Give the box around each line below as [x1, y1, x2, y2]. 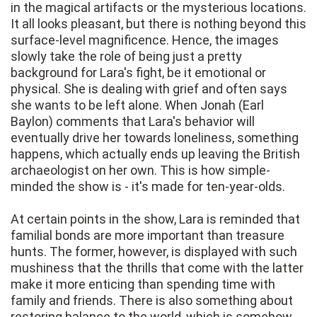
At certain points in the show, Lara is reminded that [11, 212, 300, 227]
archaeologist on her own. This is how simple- [11, 163, 270, 178]
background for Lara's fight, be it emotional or [11, 65, 266, 81]
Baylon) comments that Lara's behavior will [11, 114, 255, 129]
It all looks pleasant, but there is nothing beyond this [11, 16, 306, 32]
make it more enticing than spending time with [11, 277, 275, 292]
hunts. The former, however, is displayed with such [11, 244, 297, 260]
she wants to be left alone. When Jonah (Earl [11, 98, 264, 113]
